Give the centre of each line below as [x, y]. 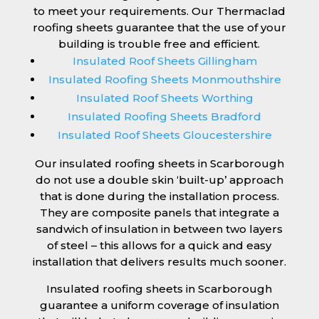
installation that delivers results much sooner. [159, 262]
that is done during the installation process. [159, 197]
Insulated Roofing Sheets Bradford [165, 117]
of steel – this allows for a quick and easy [159, 246]
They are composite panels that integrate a [159, 213]
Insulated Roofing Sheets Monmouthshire [164, 80]
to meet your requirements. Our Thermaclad [159, 11]
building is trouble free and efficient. [159, 44]
